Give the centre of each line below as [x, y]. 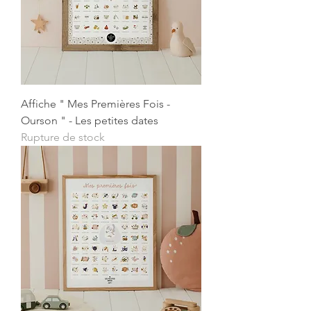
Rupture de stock [63, 137]
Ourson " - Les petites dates [90, 121]
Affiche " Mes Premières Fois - [95, 104]
